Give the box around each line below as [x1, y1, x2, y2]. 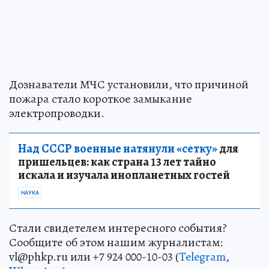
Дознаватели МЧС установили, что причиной [9, 76, 249, 92]
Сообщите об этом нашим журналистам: [9, 234, 223, 250]
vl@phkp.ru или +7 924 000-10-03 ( [9, 249, 179, 265]
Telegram [179, 249, 226, 265]
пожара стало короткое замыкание [9, 91, 192, 107]
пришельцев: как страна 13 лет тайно [18, 154, 216, 170]
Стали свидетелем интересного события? [9, 220, 227, 236]
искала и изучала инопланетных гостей [18, 167, 230, 183]
